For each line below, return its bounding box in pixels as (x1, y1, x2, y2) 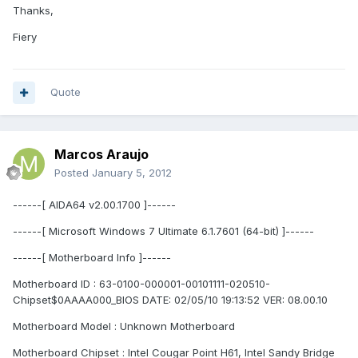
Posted (54, 166, 92, 180)
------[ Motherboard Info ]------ (13, 251, 171, 265)
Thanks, (13, 4, 54, 18)
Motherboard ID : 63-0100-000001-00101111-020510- (13, 277, 270, 291)
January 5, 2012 (92, 166, 172, 180)
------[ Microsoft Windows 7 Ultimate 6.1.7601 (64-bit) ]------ (13, 225, 314, 238)
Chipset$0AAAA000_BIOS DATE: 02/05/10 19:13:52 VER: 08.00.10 (13, 293, 328, 307)
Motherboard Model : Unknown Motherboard (13, 320, 235, 333)
